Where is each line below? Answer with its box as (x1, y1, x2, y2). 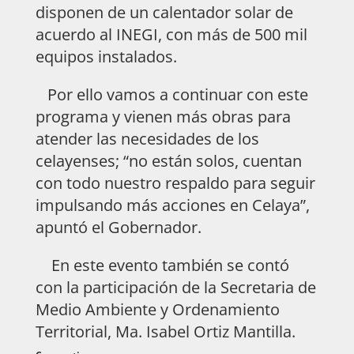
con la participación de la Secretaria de (35, 276, 316, 298)
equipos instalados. (35, 45, 181, 67)
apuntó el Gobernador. (35, 216, 201, 238)
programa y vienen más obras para (35, 105, 291, 127)
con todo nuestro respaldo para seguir (35, 171, 315, 194)
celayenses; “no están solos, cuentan (35, 149, 302, 171)
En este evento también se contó (35, 254, 289, 276)
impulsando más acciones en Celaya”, (35, 194, 310, 216)
